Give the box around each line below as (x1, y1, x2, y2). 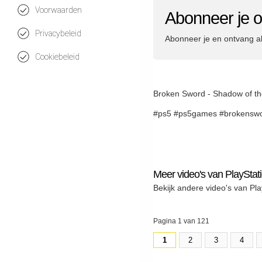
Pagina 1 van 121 (153, 216, 209, 225)
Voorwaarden (35, 5, 82, 15)
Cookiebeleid (35, 52, 80, 61)
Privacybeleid (35, 29, 81, 38)
